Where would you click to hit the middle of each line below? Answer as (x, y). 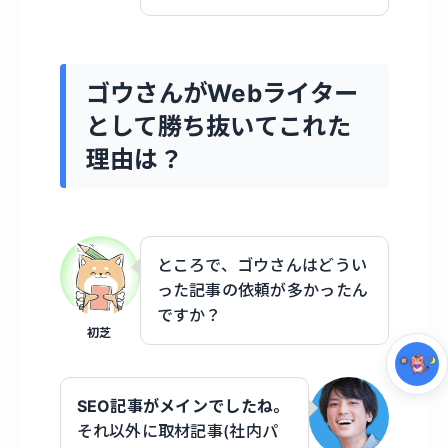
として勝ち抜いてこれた (218, 125)
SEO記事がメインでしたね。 (183, 406)
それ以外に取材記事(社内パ (177, 431)
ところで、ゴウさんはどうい (262, 265)
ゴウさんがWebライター (222, 92)
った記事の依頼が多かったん (262, 290)
